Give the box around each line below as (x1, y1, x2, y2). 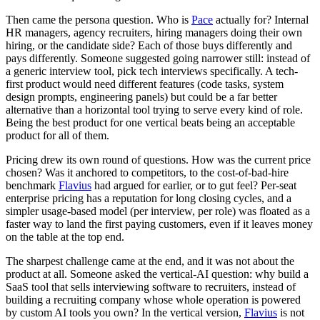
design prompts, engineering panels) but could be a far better (6, 90, 277, 103)
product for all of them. (6, 129, 109, 141)
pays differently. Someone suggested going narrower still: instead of (6, 51, 310, 64)
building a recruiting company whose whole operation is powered (6, 293, 301, 306)
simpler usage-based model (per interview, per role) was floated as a (6, 204, 310, 217)
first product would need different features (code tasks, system (6, 77, 284, 90)
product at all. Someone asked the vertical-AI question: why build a (6, 267, 309, 280)
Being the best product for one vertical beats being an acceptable (6, 116, 295, 129)
